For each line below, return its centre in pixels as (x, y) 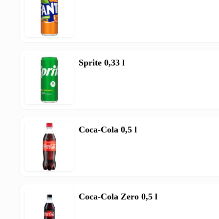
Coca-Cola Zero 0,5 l (118, 197)
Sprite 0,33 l (102, 63)
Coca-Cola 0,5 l (108, 130)
